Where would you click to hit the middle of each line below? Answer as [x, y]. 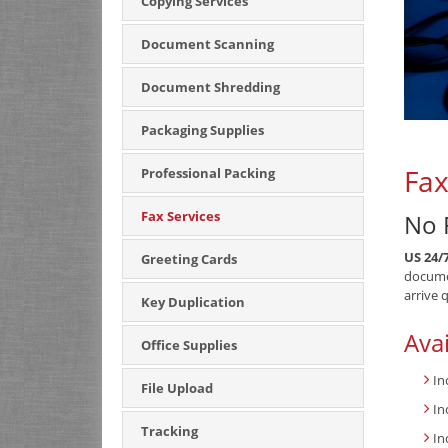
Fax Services [180, 216]
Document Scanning [207, 44]
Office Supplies [189, 345]
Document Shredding [210, 87]
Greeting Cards [189, 259]
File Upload [177, 388]
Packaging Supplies [202, 130]
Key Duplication [193, 302]
